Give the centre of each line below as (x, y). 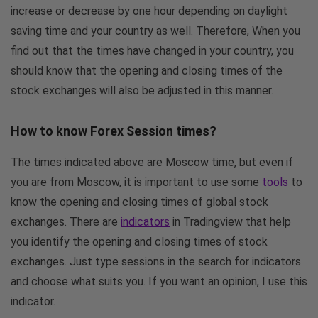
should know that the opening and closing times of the (147, 70)
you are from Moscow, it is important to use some (136, 182)
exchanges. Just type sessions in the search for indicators (156, 261)
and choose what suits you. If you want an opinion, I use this (159, 281)
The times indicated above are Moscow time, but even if (152, 162)
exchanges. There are (66, 221)
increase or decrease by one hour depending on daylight (149, 11)
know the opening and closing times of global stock (139, 202)
